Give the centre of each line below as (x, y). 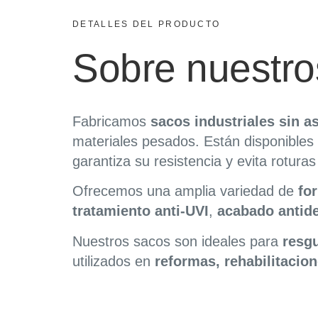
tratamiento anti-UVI (141, 211)
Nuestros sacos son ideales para (177, 241)
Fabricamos (111, 121)
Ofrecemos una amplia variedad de (185, 191)
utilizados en (114, 261)
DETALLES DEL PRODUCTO (147, 24)
